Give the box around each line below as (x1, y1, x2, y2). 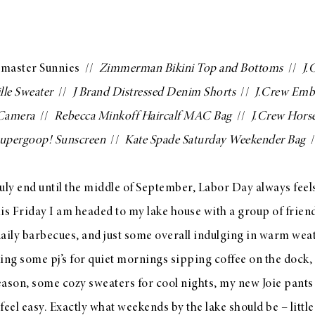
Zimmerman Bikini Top (98, 63, 217, 75)
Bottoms (240, 63, 283, 75)
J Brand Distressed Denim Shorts (72, 86, 236, 99)
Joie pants (262, 278, 314, 290)
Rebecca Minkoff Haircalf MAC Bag (53, 110, 232, 123)
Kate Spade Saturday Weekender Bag (124, 134, 306, 147)
